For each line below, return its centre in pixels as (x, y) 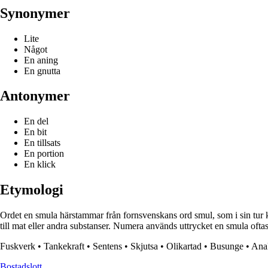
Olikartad (184, 246)
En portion (44, 154)
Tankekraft (64, 246)
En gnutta (42, 71)
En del (36, 121)
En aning (41, 60)
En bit (35, 132)
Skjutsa (144, 246)
